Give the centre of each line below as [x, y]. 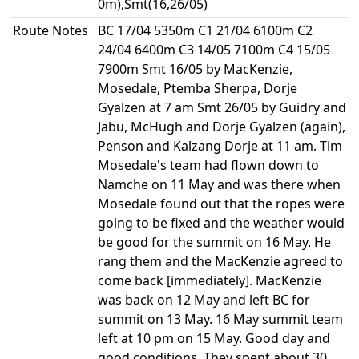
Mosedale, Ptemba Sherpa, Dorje [198, 88]
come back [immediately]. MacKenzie [210, 280]
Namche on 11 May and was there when [219, 184]
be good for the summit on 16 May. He [214, 242]
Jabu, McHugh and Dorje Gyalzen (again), [222, 127]
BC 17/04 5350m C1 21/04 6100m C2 [205, 30]
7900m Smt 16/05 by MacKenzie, [195, 69]
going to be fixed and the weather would [221, 223]
